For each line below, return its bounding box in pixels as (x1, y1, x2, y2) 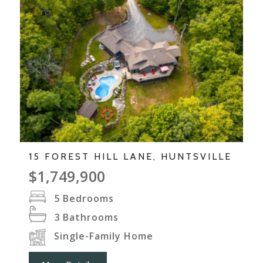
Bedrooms (62, 192, 114, 205)
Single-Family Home (53, 230, 153, 243)
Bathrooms (62, 211, 119, 224)
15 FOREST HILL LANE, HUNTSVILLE (28, 151, 232, 163)
